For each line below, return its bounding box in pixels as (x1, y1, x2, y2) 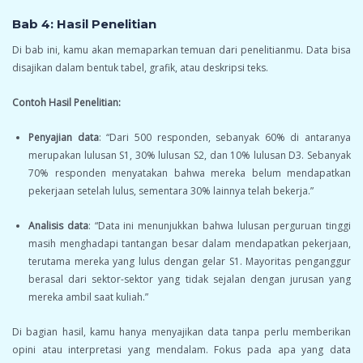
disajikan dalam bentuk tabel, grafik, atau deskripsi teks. (12, 61, 268, 75)
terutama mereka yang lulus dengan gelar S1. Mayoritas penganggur (28, 254, 351, 269)
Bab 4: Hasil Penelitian (12, 16, 156, 32)
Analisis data (28, 219, 88, 233)
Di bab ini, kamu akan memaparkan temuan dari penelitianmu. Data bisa (12, 43, 351, 58)
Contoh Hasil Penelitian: (12, 96, 121, 110)
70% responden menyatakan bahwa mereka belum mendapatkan (28, 166, 351, 181)
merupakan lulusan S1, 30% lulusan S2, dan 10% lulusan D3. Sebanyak (28, 148, 351, 163)
